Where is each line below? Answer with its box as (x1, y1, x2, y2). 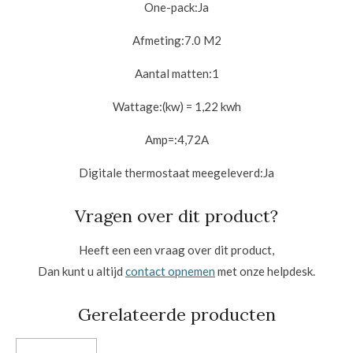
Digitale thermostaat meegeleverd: (79, 165, 263, 180)
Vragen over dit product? (75, 205, 278, 228)
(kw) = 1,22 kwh (162, 98, 241, 113)
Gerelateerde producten (77, 303, 276, 326)
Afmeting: (132, 32, 184, 47)
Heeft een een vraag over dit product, (79, 243, 274, 258)
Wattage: (112, 98, 162, 113)
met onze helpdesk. (215, 264, 315, 279)
